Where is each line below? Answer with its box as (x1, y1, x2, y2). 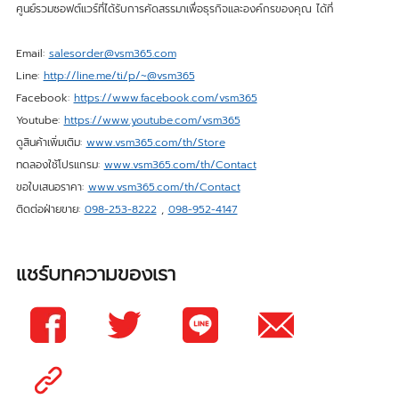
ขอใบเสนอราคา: (15, 179, 88, 196)
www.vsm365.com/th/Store (85, 134, 225, 151)
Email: (15, 45, 49, 62)
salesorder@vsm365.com (48, 45, 176, 62)
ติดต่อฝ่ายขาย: (15, 201, 85, 218)
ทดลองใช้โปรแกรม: (15, 157, 104, 174)
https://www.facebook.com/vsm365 (73, 90, 257, 107)
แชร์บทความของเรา (16, 259, 175, 289)
